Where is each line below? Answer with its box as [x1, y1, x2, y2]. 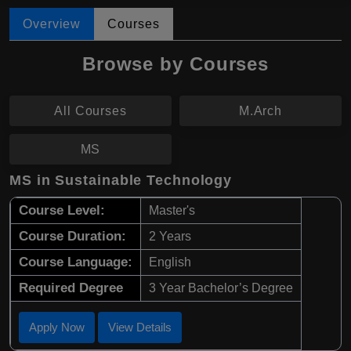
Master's [149, 204, 195, 218]
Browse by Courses [81, 53, 270, 75]
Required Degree [19, 280, 123, 296]
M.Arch [238, 104, 283, 118]
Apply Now [29, 320, 85, 335]
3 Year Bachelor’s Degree [149, 281, 293, 295]
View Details [108, 320, 172, 335]
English [149, 255, 191, 270]
